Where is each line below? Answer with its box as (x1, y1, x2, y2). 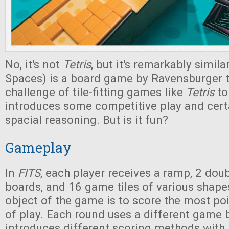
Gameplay (5, 139, 72, 156)
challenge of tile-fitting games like (5, 85, 186, 99)
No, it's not (5, 58, 63, 71)
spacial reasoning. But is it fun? (5, 113, 168, 126)
